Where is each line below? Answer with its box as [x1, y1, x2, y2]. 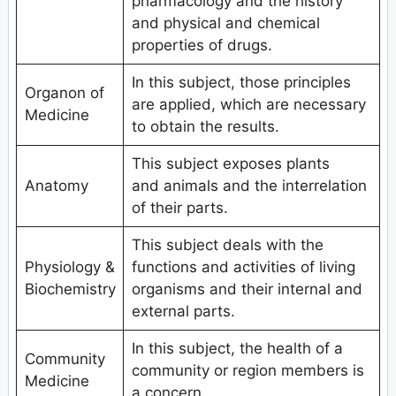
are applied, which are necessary [131, 95, 366, 113]
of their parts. [131, 198, 228, 217]
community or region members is [131, 361, 364, 379]
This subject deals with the [131, 235, 324, 254]
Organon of [24, 83, 104, 102]
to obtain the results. [131, 117, 279, 135]
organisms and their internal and [131, 279, 362, 298]
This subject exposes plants [131, 154, 330, 172]
